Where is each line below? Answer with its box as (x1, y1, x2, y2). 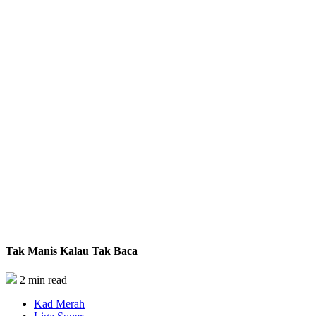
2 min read (20, 273, 67, 286)
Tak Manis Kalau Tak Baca (6, 244, 138, 257)
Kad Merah (34, 297, 85, 310)
